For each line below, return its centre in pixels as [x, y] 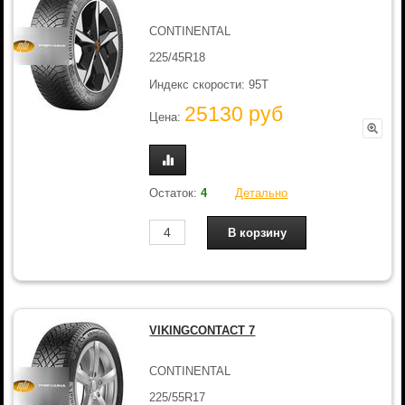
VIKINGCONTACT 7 [202, 330]
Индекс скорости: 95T [209, 84]
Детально [262, 193]
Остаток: [175, 193]
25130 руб [234, 114]
